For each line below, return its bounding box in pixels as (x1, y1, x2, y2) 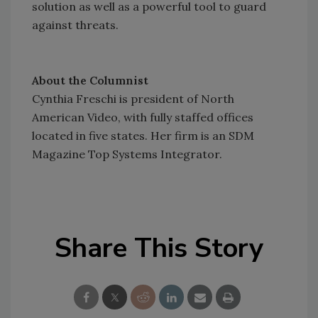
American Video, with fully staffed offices (32, 109, 253, 124)
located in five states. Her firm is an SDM (32, 128, 254, 143)
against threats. (32, 17, 119, 32)
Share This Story (55, 229, 263, 266)
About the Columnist (32, 72, 148, 87)
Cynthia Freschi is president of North (32, 91, 234, 106)
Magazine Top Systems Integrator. (32, 146, 222, 161)
